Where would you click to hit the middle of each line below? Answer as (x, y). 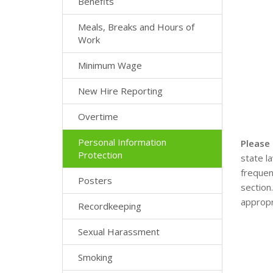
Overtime (98, 116)
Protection (100, 155)
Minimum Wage (110, 65)
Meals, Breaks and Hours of (136, 27)
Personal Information (122, 142)
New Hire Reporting (120, 91)
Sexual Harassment (119, 232)
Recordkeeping (110, 206)
